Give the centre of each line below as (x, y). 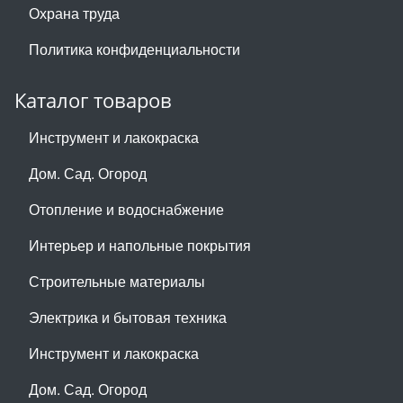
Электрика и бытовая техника (128, 318)
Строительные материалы (117, 282)
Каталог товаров (93, 101)
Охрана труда (74, 13)
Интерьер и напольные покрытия (140, 246)
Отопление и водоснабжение (126, 210)
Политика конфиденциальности (134, 49)
